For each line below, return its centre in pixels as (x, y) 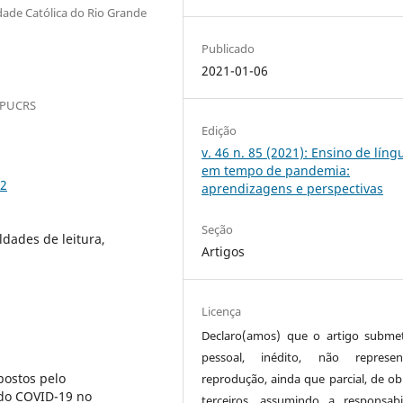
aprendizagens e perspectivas (293, 188)
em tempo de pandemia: (276, 170)
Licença (222, 311)
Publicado (228, 48)
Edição (219, 130)
